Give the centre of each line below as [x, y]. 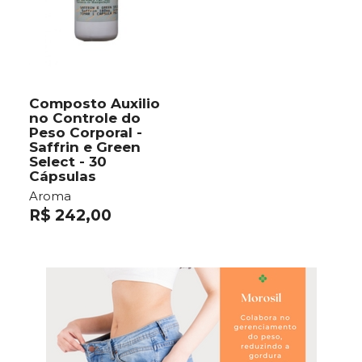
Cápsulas [63, 177]
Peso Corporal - [86, 133]
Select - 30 [68, 162]
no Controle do [85, 118]
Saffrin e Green [85, 147]
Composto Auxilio [95, 104]
